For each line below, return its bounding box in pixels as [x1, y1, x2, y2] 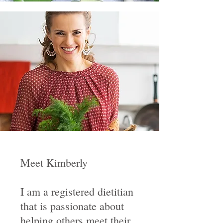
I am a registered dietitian [20, 184, 133, 199]
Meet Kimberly [20, 155, 88, 170]
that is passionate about [20, 199, 124, 213]
